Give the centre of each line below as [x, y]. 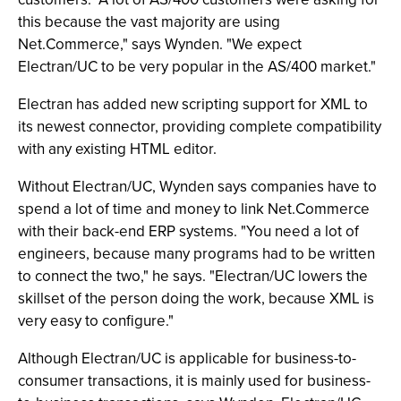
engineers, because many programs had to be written [196, 254]
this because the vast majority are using [149, 22]
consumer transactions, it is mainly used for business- [194, 381]
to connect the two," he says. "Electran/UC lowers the [193, 276]
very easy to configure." [96, 321]
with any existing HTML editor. [117, 149]
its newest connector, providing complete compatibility [200, 127]
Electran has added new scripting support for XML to [193, 104]
